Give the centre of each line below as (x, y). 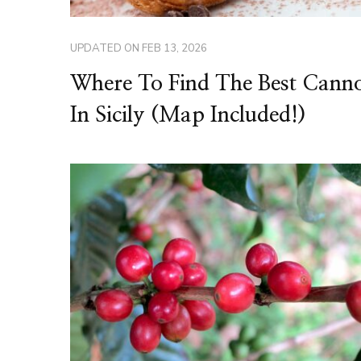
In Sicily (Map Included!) (188, 115)
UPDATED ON (106, 48)
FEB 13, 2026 (174, 48)
